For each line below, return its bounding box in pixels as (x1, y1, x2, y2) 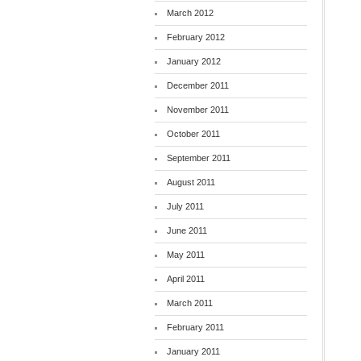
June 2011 (166, 226, 207, 235)
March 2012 (166, 8, 214, 18)
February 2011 (166, 322, 224, 332)
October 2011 (166, 129, 220, 139)
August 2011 (166, 177, 215, 187)
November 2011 (166, 105, 229, 114)
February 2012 (166, 32, 225, 42)
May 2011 (166, 250, 205, 259)
